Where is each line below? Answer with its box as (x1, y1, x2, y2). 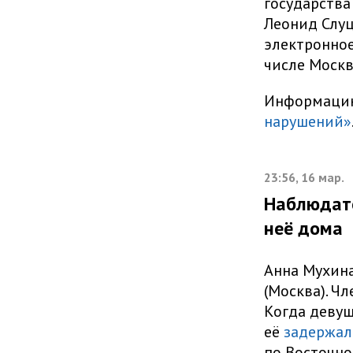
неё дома (263, 216, 343, 241)
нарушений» (263, 111, 351, 132)
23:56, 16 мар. (263, 169, 344, 186)
